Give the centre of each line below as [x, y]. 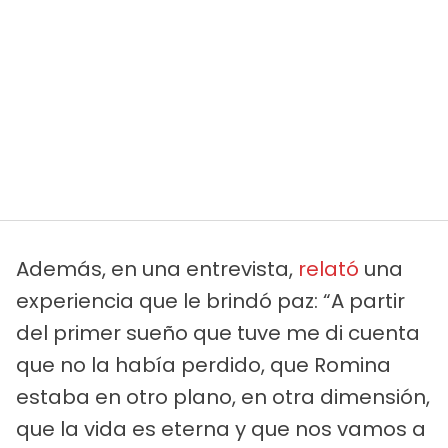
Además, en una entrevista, [157, 268]
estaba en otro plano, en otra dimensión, [223, 396]
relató [328, 268]
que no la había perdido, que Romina [203, 364]
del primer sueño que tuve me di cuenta [218, 332]
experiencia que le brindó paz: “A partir [210, 300]
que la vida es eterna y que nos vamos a [221, 428]
